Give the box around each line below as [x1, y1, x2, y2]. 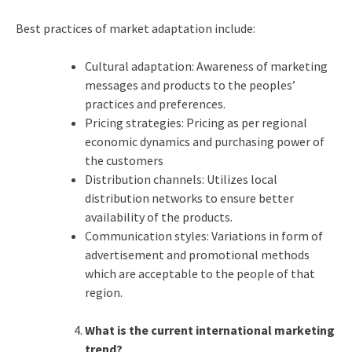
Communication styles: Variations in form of [84, 227, 323, 244]
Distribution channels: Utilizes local [84, 170, 277, 187]
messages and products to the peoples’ [84, 76, 295, 93]
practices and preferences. [84, 95, 225, 112]
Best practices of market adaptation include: [15, 20, 255, 36]
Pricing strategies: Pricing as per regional [84, 114, 307, 130]
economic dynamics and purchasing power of [84, 133, 324, 149]
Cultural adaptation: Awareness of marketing [84, 57, 328, 74]
